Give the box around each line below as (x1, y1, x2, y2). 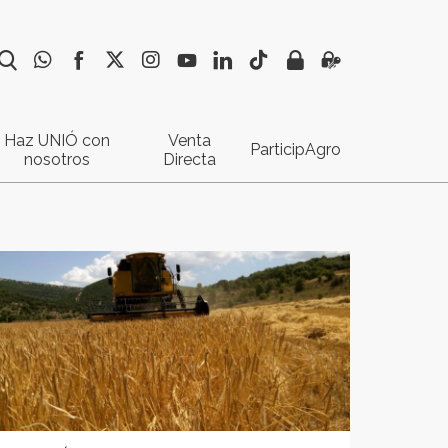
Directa (162, 150, 216, 169)
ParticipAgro (250, 140, 341, 159)
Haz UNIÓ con (4, 131, 110, 150)
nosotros (24, 150, 90, 169)
